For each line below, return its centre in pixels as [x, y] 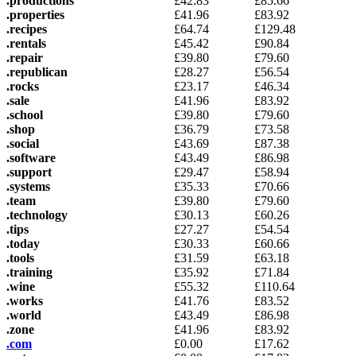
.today [23, 243]
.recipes [27, 29]
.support [29, 172]
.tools [20, 257]
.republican [37, 72]
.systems [28, 186]
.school [25, 114]
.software [31, 157]
